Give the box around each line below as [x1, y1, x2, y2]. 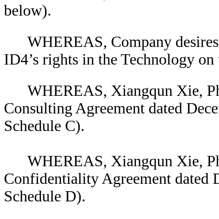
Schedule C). [4, 117, 85, 134]
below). [4, 2, 51, 19]
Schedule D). [4, 188, 86, 205]
